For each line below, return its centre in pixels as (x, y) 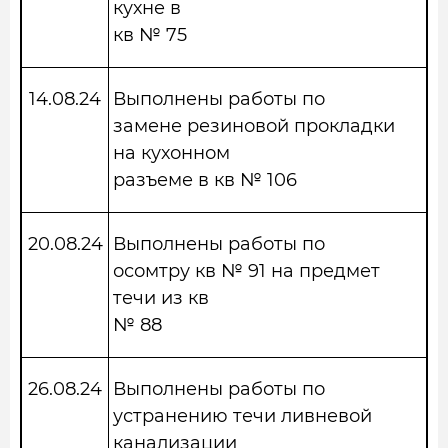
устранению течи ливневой (242, 416)
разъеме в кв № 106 (205, 180)
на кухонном (171, 153)
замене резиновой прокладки (254, 126)
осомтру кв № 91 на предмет (246, 271)
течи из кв (161, 298)
